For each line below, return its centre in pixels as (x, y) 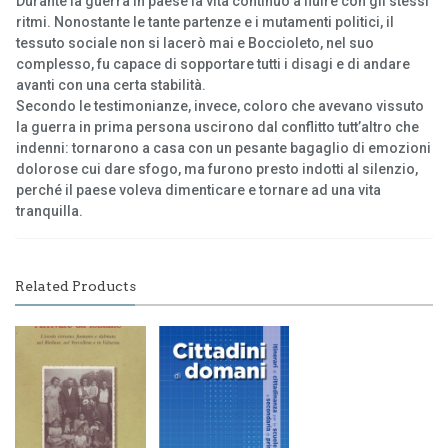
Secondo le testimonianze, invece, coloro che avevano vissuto (220, 105)
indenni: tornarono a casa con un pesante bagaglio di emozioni (223, 147)
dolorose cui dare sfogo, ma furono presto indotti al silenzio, (217, 168)
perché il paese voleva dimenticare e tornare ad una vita (198, 189)
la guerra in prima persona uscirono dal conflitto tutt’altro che (217, 126)
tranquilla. (49, 210)
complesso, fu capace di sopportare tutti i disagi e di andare (213, 63)
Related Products (75, 285)
